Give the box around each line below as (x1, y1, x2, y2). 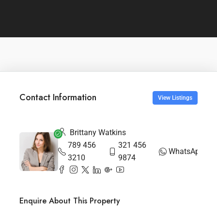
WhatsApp (169, 146, 204, 156)
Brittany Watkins (68, 127, 126, 137)
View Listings (158, 94, 192, 101)
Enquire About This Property (19, 195, 120, 206)
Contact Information (19, 91, 96, 104)
